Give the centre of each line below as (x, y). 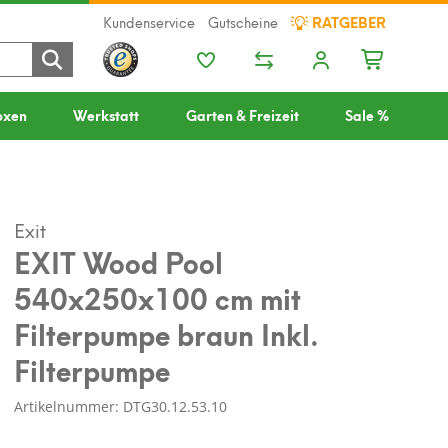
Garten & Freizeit (242, 114)
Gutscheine (243, 21)
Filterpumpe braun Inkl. (167, 332)
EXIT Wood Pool (119, 260)
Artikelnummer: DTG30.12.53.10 (121, 406)
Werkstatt (106, 114)
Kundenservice (149, 21)
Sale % (366, 114)
